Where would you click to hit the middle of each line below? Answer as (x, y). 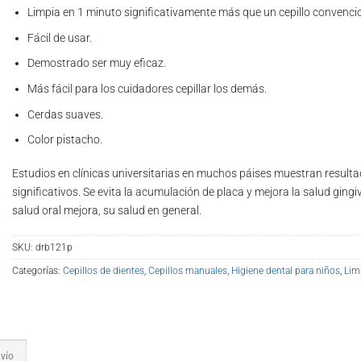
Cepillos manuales (188, 270)
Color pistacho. (64, 140)
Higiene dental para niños (286, 270)
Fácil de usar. (59, 38)
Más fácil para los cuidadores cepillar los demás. (147, 89)
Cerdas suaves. (65, 114)
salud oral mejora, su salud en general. (107, 211)
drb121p (54, 247)
